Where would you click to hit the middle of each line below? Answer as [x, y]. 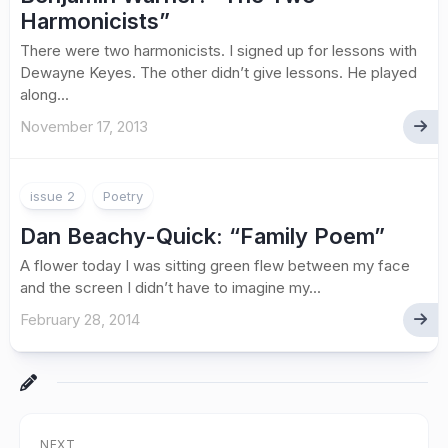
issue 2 [52, 195]
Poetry [123, 195]
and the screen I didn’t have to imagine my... [170, 287]
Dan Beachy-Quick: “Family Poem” [202, 235]
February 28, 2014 [80, 319]
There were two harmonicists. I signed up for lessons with [218, 50]
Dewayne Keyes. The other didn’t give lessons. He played [218, 72]
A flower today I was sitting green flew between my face [215, 265]
